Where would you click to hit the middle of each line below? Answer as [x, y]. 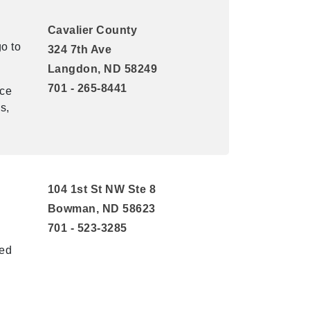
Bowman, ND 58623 [101, 209]
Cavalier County [92, 30]
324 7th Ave [79, 49]
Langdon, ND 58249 [102, 69]
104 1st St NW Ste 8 [101, 189]
